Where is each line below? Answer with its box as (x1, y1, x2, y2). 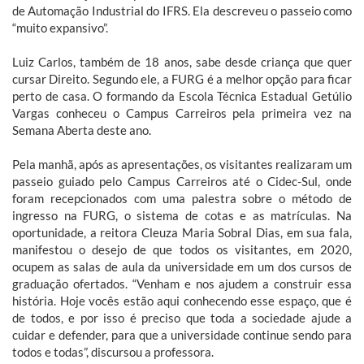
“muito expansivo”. (12, 19, 108, 35)
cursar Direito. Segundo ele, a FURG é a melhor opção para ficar (12, 71, 352, 86)
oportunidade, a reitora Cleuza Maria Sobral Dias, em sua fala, (12, 224, 352, 240)
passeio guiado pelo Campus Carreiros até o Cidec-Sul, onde (12, 173, 352, 188)
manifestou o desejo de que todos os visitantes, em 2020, (12, 241, 352, 257)
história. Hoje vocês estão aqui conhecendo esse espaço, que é (12, 292, 352, 308)
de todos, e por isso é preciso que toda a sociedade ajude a (12, 310, 352, 325)
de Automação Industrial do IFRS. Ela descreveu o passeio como (12, 2, 352, 18)
